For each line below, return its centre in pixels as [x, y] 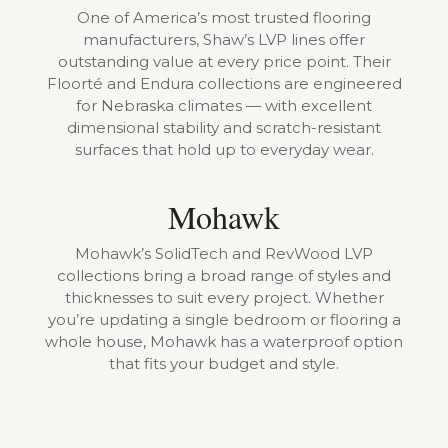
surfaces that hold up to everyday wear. [224, 149]
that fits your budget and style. [224, 363]
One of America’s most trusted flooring [224, 17]
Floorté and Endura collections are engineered [224, 83]
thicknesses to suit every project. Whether [224, 297]
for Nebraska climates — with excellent [224, 105]
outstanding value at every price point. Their [224, 61]
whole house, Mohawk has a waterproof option [224, 341]
